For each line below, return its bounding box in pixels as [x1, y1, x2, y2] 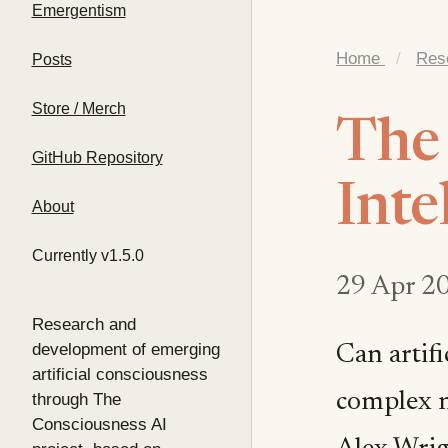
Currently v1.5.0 [31, 246, 144, 264]
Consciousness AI [31, 414, 167, 434]
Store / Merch [31, 99, 126, 117]
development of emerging [31, 339, 220, 359]
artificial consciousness [31, 364, 208, 384]
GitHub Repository [31, 148, 163, 166]
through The [31, 389, 121, 409]
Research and [31, 314, 136, 334]
